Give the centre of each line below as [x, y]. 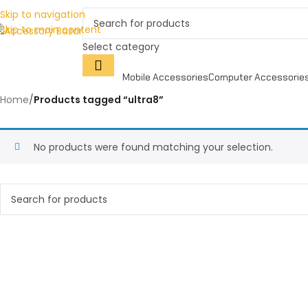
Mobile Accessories [165, 77]
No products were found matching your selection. [153, 147]
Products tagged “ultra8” [99, 100]
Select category [121, 47]
